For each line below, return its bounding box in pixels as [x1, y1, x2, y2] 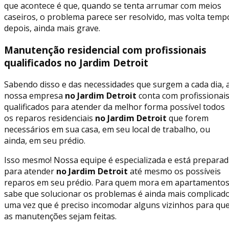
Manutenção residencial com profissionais [4, 43, 207, 56]
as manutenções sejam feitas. [4, 210, 117, 222]
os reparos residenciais [4, 112, 93, 124]
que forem [167, 112, 209, 124]
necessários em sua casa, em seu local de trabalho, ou [4, 123, 210, 135]
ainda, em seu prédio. [4, 134, 85, 146]
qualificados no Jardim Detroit [4, 56, 148, 69]
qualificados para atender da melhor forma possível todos [4, 101, 225, 112]
